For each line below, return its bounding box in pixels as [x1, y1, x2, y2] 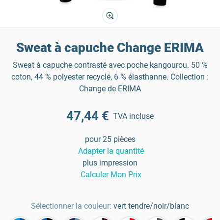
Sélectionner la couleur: [31, 201, 111, 211]
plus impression [82, 158, 137, 167]
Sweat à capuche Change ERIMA [16, 40, 204, 55]
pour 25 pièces [84, 135, 136, 144]
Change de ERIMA [79, 84, 141, 93]
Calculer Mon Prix [81, 170, 141, 179]
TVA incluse [113, 111, 154, 121]
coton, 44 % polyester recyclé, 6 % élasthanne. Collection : [11, 72, 209, 82]
